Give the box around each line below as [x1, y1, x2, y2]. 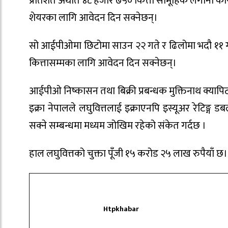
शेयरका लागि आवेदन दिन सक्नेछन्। [29, 9, 158, 27]
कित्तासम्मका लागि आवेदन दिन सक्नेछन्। [29, 54, 177, 72]
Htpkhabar [103, 203, 139, 215]
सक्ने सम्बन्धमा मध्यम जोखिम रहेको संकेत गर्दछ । [29, 117, 206, 134]
